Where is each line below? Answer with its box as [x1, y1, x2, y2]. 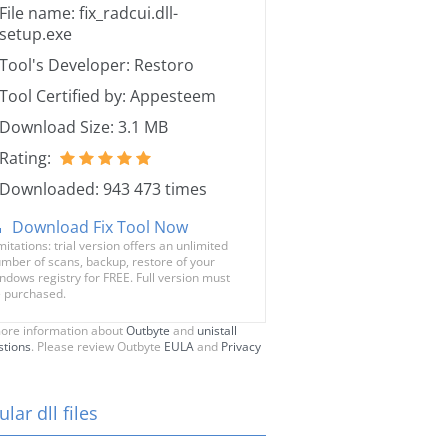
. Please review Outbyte [31, 338, 164, 355]
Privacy [221, 338, 261, 355]
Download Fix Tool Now [12, 216, 188, 238]
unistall [197, 322, 237, 339]
